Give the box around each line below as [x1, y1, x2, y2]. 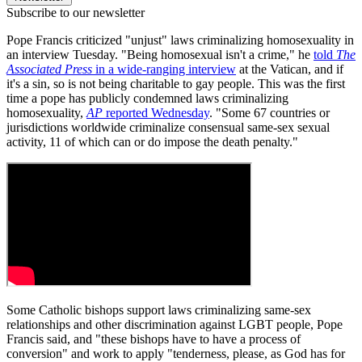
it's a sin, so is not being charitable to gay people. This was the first [6, 76, 345, 90]
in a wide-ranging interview [92, 61, 236, 76]
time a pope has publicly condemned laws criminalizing [6, 90, 288, 105]
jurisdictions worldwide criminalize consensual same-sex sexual [6, 120, 330, 134]
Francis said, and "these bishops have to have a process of [6, 331, 301, 346]
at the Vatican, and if [236, 61, 343, 76]
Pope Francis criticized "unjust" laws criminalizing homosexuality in [6, 32, 354, 47]
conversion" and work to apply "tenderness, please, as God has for [6, 346, 345, 360]
